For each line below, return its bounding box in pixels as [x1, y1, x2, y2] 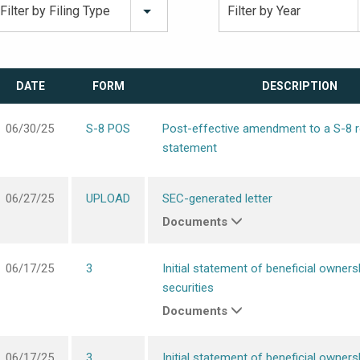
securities [162, 280, 214, 295]
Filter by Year [227, 3, 301, 18]
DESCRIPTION [262, 80, 337, 92]
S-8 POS [86, 121, 130, 136]
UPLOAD [86, 191, 130, 206]
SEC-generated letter [162, 191, 272, 206]
